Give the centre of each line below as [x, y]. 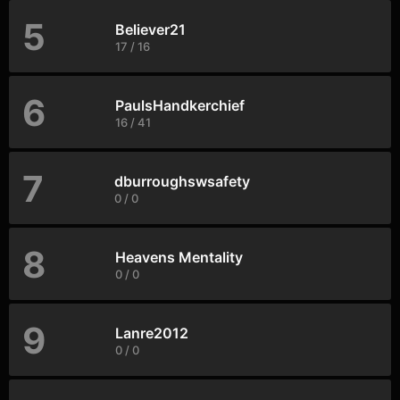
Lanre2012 [152, 333]
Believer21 [150, 29]
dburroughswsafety [182, 181]
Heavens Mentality [179, 257]
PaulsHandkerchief [180, 105]
